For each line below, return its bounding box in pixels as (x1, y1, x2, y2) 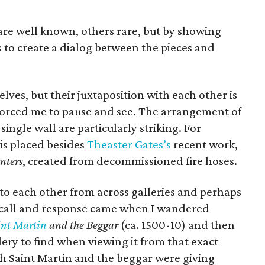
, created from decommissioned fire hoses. (22, 154, 238, 168)
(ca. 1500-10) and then (118, 218, 235, 232)
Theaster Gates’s (87, 137, 172, 151)
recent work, (171, 137, 238, 151)
